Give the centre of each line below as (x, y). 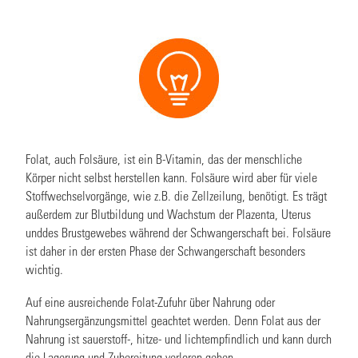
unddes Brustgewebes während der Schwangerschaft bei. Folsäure (178, 232)
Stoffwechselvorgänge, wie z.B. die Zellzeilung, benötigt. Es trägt (176, 195)
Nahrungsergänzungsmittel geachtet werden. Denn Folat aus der (173, 320)
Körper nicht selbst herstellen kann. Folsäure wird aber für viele (171, 177)
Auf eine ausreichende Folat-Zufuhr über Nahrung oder (150, 301)
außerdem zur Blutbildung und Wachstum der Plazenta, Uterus (168, 213)
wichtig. (44, 268)
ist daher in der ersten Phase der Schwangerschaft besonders (165, 250)
